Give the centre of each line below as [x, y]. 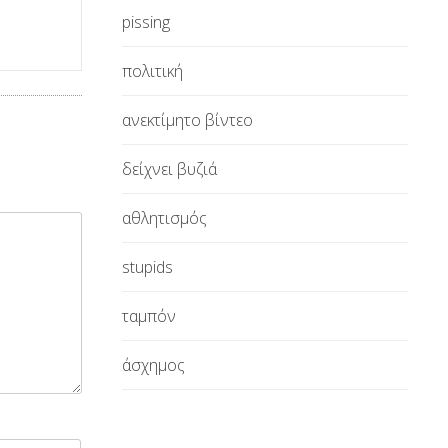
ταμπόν [149, 316]
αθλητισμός [164, 218]
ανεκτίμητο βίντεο [187, 120]
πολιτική [152, 71]
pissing [146, 22]
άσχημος [153, 365]
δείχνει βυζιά [169, 169]
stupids [147, 267]
